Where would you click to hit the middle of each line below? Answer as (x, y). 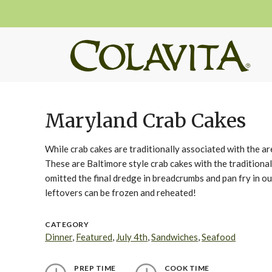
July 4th (132, 237)
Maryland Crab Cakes (146, 121)
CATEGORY (67, 224)
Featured (94, 237)
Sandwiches (175, 237)
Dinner (59, 237)
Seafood (219, 237)
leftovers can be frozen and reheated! (121, 192)
